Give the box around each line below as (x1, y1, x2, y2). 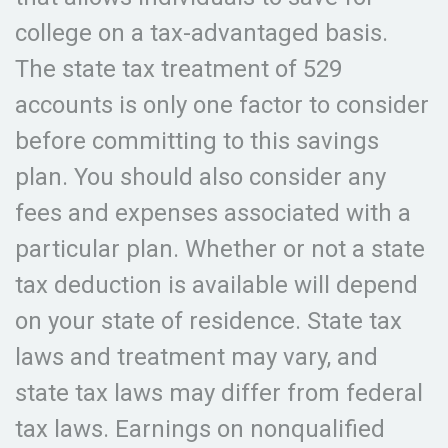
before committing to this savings (15, 127, 379, 155)
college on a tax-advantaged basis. (15, 19, 388, 47)
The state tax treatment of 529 (15, 55, 342, 83)
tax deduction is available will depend (15, 271, 418, 299)
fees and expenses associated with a (15, 199, 411, 227)
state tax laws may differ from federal (15, 379, 423, 407)
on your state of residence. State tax (15, 307, 402, 335)
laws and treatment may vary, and (15, 343, 378, 371)
